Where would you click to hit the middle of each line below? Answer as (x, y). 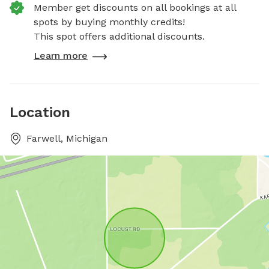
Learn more (61, 55)
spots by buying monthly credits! (109, 22)
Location (40, 112)
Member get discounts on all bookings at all (135, 7)
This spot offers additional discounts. (119, 36)
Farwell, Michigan (67, 138)
